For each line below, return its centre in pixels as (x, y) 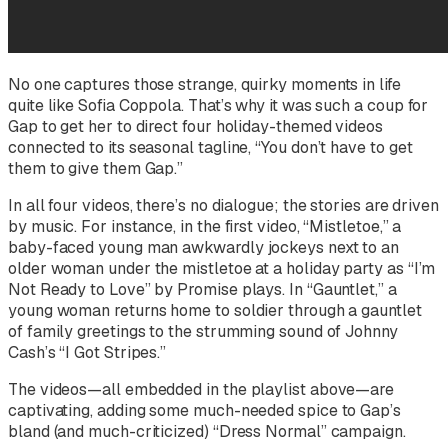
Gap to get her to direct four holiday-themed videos (195, 126)
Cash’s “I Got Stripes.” (87, 352)
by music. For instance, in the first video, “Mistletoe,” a (205, 226)
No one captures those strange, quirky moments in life (204, 84)
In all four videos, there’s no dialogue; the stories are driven (223, 205)
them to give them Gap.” (96, 168)
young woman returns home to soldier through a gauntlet (215, 310)
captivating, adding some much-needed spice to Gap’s (204, 410)
